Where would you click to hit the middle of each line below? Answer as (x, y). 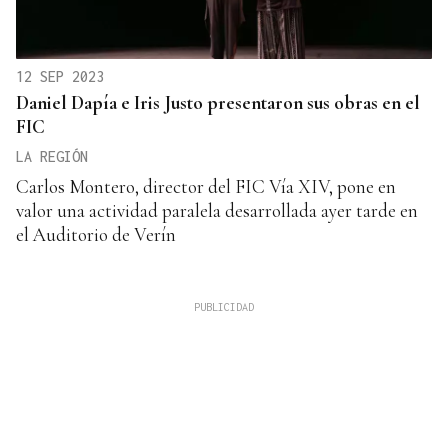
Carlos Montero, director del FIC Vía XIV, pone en (206, 186)
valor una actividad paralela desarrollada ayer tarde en (217, 210)
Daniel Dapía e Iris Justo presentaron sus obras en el (218, 102)
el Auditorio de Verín (96, 234)
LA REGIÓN (52, 156)
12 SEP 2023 (60, 76)
